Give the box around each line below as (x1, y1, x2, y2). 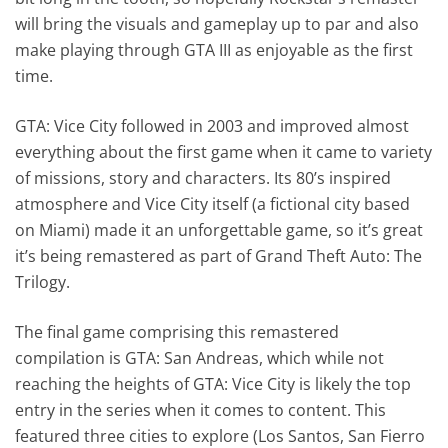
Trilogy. (15, 270, 71, 293)
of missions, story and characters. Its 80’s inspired (15, 166, 392, 189)
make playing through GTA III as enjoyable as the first (15, 38, 414, 61)
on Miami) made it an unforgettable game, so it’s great (15, 218, 424, 241)
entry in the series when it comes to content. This (15, 398, 387, 421)
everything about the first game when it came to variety (15, 140, 433, 163)
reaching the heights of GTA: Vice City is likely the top (15, 372, 412, 395)
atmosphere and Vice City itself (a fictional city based (15, 192, 411, 215)
